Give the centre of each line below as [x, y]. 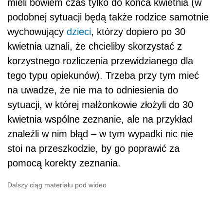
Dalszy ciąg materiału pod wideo [57, 185]
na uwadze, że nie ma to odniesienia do [93, 90]
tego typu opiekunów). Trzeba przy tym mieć [103, 76]
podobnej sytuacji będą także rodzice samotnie [108, 17]
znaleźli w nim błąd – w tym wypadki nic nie [100, 134]
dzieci [79, 32]
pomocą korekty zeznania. [64, 163]
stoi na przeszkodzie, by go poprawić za [93, 149]
